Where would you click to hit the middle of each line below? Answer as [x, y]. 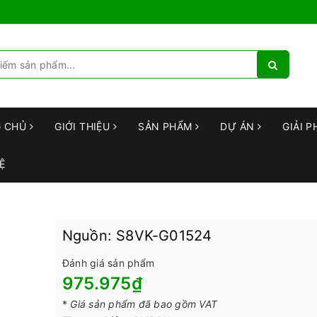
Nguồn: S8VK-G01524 [137, 235]
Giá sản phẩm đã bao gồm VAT [144, 304]
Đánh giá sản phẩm [108, 263]
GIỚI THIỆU [84, 126]
